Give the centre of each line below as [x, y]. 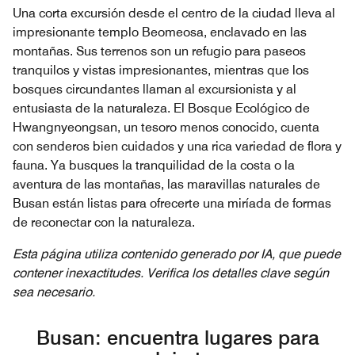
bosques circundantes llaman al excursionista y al [155, 89]
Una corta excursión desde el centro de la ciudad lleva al [174, 13]
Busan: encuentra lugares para [177, 337]
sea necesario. [54, 292]
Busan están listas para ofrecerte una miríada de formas [172, 203]
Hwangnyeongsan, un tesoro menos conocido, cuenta [166, 127]
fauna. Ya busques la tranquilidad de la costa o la [154, 165]
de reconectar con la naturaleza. [104, 222]
